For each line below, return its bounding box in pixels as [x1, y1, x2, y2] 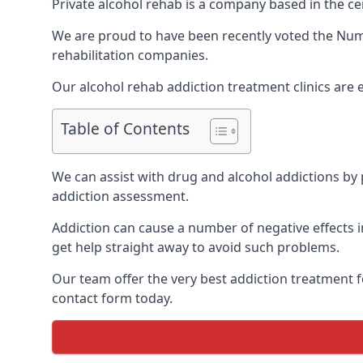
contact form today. [52, 289, 173, 307]
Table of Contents [61, 117, 190, 140]
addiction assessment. [52, 187, 189, 205]
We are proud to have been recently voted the [52, 27, 336, 45]
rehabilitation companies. [52, 46, 208, 64]
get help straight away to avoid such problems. [52, 238, 340, 256]
